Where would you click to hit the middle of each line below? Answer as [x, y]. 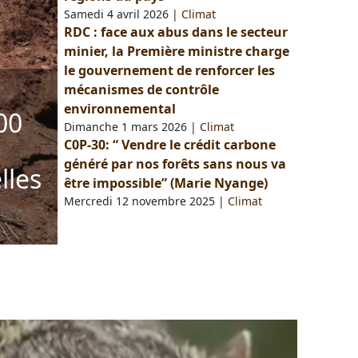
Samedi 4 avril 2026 [116, 14]
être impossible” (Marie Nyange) [166, 183]
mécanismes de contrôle [141, 90]
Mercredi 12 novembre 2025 [139, 201]
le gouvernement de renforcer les [169, 71]
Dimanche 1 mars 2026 [125, 127]
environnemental [120, 109]
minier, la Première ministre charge [177, 52]
